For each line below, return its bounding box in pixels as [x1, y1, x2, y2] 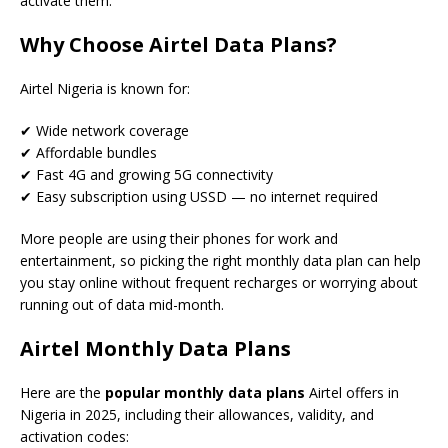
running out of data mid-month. [20, 294, 224, 314]
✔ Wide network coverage [20, 120, 189, 140]
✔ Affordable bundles [20, 142, 157, 162]
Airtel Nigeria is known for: [20, 78, 190, 98]
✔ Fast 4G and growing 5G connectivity [20, 164, 273, 184]
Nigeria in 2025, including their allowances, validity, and [20, 404, 374, 424]
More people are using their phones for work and [20, 228, 338, 248]
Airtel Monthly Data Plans [20, 334, 291, 362]
